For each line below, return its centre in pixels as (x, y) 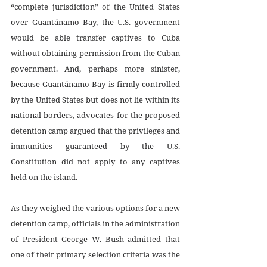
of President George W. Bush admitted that (95, 239)
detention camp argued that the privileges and (95, 130)
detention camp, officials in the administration (95, 223)
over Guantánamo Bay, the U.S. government (95, 22)
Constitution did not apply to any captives (95, 161)
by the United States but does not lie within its (95, 99)
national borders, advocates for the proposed (95, 115)
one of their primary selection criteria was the (95, 254)
